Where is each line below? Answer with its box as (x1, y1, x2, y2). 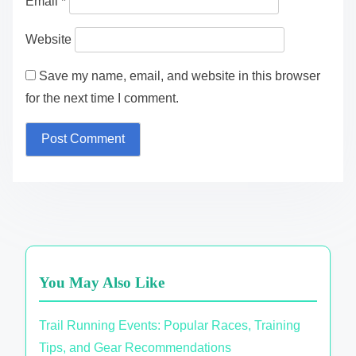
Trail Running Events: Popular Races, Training (39, 319, 300, 333)
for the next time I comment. (25, 91, 179, 105)
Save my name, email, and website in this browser (39, 68, 320, 83)
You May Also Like (39, 274, 164, 292)
